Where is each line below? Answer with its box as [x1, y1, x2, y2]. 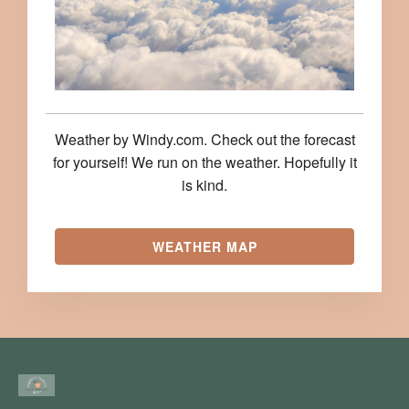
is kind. [182, 174, 227, 196]
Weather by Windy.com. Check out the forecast [54, 129, 355, 151]
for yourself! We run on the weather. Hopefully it [52, 152, 357, 173]
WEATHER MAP [152, 237, 257, 257]
